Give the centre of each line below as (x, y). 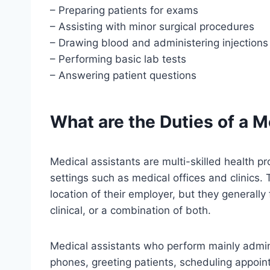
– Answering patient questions (123, 75)
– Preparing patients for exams (124, 10)
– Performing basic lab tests (118, 59)
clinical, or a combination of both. (130, 210)
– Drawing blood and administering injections (159, 42)
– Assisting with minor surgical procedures (152, 26)
